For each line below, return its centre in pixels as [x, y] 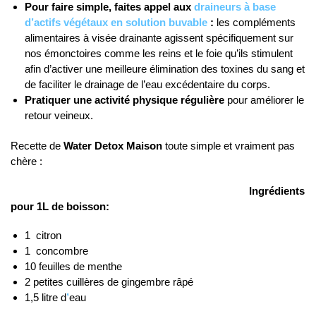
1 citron [43, 235]
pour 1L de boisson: [60, 206]
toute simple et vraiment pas [229, 146]
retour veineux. [59, 115]
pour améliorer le [266, 99]
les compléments [256, 22]
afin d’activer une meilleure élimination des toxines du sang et [165, 68]
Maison [144, 146]
